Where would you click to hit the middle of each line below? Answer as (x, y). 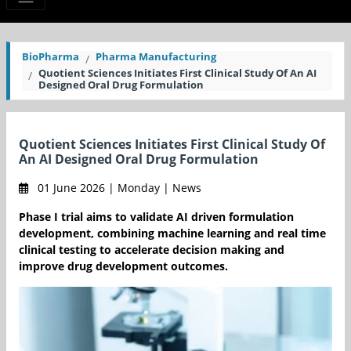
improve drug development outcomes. (123, 266)
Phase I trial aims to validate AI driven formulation (156, 217)
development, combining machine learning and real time (172, 233)
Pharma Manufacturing (156, 57)
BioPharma (51, 57)
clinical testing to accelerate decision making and (152, 250)
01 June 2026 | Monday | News (118, 188)
